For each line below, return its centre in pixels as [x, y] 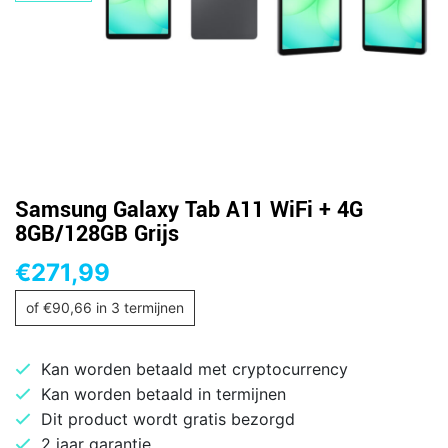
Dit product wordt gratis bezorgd [168, 418]
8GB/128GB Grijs [97, 233]
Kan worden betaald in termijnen [163, 393]
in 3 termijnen [138, 307]
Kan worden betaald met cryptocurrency [194, 368]
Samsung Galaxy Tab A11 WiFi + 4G [189, 209]
